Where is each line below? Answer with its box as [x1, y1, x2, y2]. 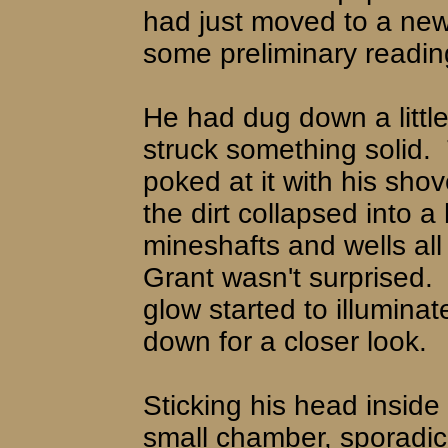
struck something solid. [143, 133, 431, 165]
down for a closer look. [143, 325, 427, 357]
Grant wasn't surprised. [143, 261, 433, 293]
